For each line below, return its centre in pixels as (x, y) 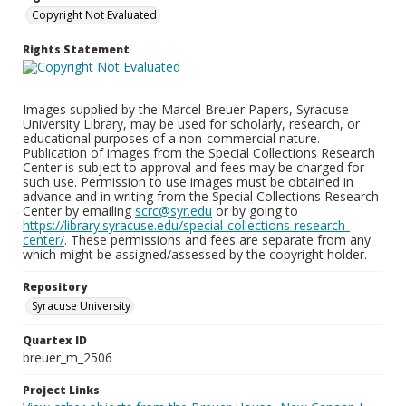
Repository (55, 287)
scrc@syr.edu (174, 211)
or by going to (255, 211)
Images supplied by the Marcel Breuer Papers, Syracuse (186, 109)
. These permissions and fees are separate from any (217, 240)
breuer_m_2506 (68, 358)
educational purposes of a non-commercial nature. (171, 138)
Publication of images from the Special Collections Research (199, 153)
